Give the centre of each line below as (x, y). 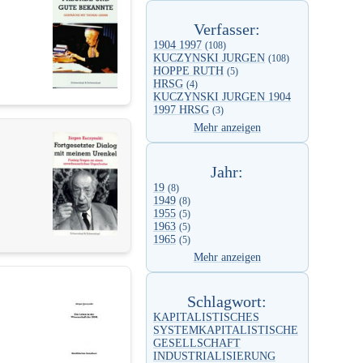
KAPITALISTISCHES (206, 318)
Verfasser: (227, 30)
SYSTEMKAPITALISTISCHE (226, 331)
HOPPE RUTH (188, 71)
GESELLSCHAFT (197, 344)
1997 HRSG (181, 110)
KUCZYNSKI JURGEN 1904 (222, 97)
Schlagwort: (227, 302)
